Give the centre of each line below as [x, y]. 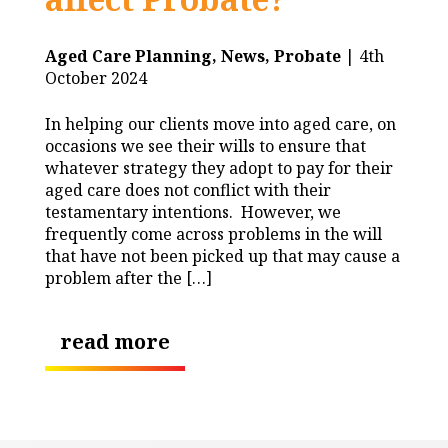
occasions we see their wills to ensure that [205, 145]
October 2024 [96, 77]
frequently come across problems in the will [213, 233]
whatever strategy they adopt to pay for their [219, 167]
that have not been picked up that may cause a [222, 255]
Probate [307, 55]
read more [115, 341]
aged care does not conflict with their [188, 189]
